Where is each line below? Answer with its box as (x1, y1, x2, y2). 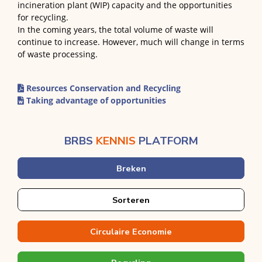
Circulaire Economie (90, 226, 172, 238)
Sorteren (112, 194, 150, 206)
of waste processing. (18, 49, 98, 60)
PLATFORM (135, 133, 198, 149)
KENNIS (95, 133, 136, 149)
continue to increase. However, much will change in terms (18, 36, 244, 48)
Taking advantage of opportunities (24, 95, 166, 106)
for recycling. (18, 12, 68, 23)
